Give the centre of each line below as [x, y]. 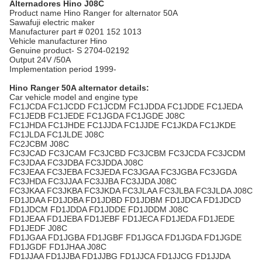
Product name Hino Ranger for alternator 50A [94, 13]
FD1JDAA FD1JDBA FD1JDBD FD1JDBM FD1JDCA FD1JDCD [125, 200]
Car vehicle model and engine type [74, 97]
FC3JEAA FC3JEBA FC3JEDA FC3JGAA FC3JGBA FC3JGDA [123, 172]
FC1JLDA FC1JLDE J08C [57, 135]
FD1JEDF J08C [38, 228]
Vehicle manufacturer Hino [58, 41]
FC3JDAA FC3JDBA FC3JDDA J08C [76, 163]
